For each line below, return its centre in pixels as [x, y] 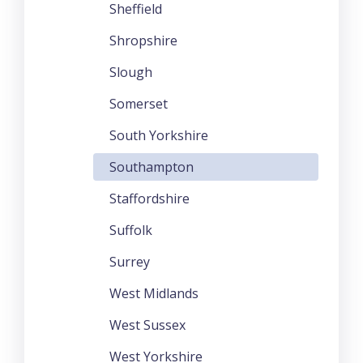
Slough [131, 72]
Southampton [152, 167]
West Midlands [154, 293]
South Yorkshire [159, 135]
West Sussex [147, 325]
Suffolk [131, 230]
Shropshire [143, 40]
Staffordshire [149, 198]
